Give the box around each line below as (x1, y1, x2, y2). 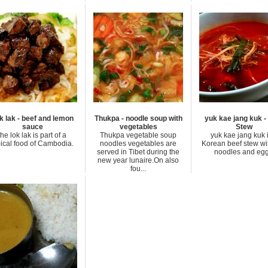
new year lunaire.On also (98, 156, 179, 165)
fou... (130, 165, 146, 173)
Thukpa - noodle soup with (94, 114, 182, 123)
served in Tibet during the (97, 148, 179, 156)
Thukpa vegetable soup (100, 131, 176, 139)
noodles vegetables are (100, 139, 176, 148)
